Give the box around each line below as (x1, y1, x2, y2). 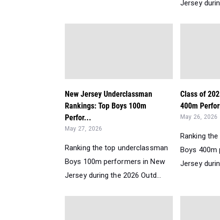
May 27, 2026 (65, 125, 103, 132)
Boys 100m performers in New (65, 157, 165, 166)
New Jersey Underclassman (65, 89, 152, 99)
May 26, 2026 (180, 113, 218, 120)
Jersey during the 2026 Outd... (65, 171, 162, 180)
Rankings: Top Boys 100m (65, 101, 146, 110)
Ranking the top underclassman (65, 143, 168, 152)
